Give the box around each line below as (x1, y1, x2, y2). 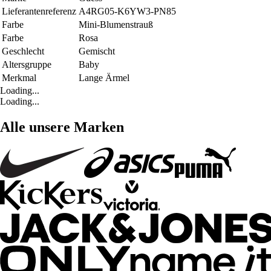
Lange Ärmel (79, 73, 129, 83)
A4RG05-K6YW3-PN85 (79, 6, 176, 17)
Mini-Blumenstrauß (79, 19, 153, 30)
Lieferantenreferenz (2, 6, 76, 17)
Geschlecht (2, 46, 44, 57)
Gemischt (79, 46, 115, 57)
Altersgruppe (2, 59, 51, 70)
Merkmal (2, 73, 36, 83)
